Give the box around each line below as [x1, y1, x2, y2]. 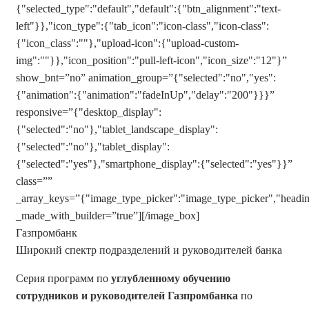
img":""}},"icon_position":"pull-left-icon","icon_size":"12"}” [16, 54, 287, 66]
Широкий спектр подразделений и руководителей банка [16, 244, 282, 256]
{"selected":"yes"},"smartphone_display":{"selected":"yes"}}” [16, 158, 292, 170]
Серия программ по [16, 272, 111, 284]
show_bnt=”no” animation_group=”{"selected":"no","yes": [16, 72, 276, 83]
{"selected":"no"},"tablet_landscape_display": [16, 123, 218, 135]
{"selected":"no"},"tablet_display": [16, 141, 170, 152]
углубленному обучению [111, 272, 230, 284]
